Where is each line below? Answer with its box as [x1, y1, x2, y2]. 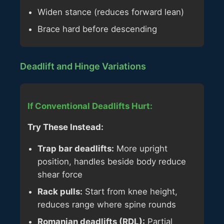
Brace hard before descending [37, 23, 157, 34]
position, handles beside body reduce [37, 156, 186, 167]
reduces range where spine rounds [37, 199, 176, 210]
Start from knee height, [82, 186, 177, 197]
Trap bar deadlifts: [37, 143, 114, 154]
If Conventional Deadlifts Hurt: [27, 100, 152, 111]
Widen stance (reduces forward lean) [37, 6, 184, 17]
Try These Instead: [27, 122, 103, 132]
